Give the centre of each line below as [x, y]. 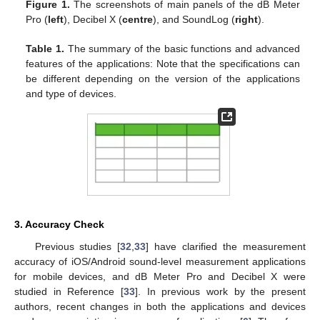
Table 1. [45, 48]
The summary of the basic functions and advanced [182, 48]
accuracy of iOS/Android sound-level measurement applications [160, 262]
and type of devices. [71, 93]
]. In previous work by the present [220, 292]
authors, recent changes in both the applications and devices [160, 307]
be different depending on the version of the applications [163, 78]
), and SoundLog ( [194, 19]
